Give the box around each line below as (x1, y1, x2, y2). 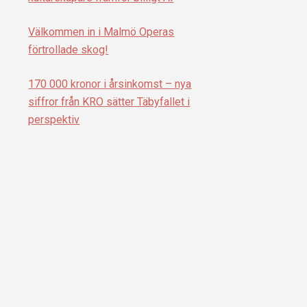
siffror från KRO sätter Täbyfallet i (28, 95, 191, 109)
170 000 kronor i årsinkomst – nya (28, 77, 192, 91)
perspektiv (28, 113, 80, 127)
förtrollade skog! (28, 43, 109, 57)
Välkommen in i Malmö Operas (28, 25, 175, 39)
